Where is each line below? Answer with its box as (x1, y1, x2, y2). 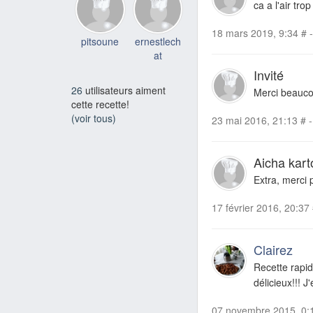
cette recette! (71, 97, 129, 111)
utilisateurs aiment (82, 83, 166, 97)
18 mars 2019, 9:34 (212, 26, 298, 41)
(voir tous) (71, 111, 116, 125)
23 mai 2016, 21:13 (212, 113, 298, 128)
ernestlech (134, 34, 181, 48)
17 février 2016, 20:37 (212, 201, 310, 215)
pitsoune (81, 34, 119, 48)
